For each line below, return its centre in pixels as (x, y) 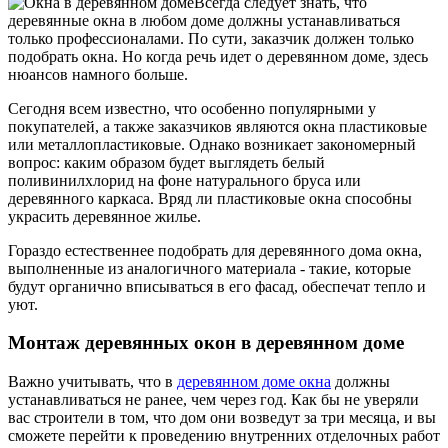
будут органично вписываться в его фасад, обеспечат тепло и (217, 286)
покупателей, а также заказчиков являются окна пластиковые (217, 126)
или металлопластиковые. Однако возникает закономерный (212, 144)
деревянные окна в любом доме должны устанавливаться (204, 20)
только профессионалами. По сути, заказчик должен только (211, 38)
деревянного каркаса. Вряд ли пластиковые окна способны (210, 198)
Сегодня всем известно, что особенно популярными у (192, 108)
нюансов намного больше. (98, 74)
